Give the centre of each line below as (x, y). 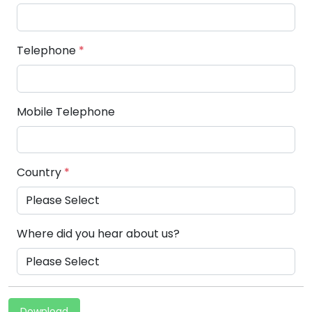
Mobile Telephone (66, 111)
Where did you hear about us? (98, 233)
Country (40, 173)
